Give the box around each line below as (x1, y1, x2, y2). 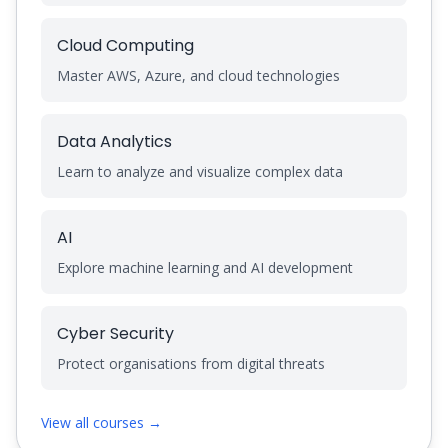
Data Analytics (57, 130, 172, 153)
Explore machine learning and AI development (57, 258, 353, 277)
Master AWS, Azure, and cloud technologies (57, 66, 340, 85)
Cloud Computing (57, 34, 194, 57)
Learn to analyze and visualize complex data (57, 162, 343, 181)
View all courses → (41, 413, 162, 432)
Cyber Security (57, 322, 174, 345)
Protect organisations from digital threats (57, 354, 325, 373)
